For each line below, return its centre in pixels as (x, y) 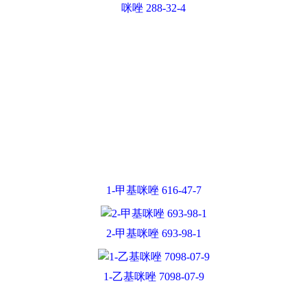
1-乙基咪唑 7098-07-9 (153, 137)
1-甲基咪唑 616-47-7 (153, 51)
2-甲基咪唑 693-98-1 (153, 94)
